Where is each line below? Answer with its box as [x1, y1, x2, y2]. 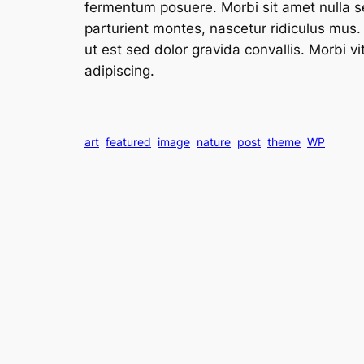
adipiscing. [84, 62, 154, 79]
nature [197, 134, 231, 149]
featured [106, 134, 151, 149]
